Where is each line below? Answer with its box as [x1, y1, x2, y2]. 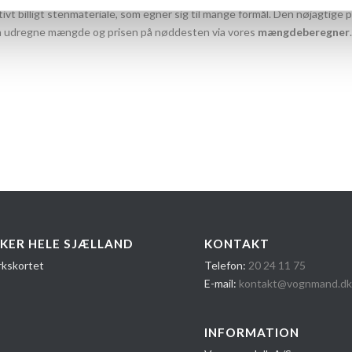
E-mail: [204, 277, 240, 291]
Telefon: [204, 258, 249, 273]
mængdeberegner [258, 24, 350, 38]
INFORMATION [204, 325, 300, 340]
